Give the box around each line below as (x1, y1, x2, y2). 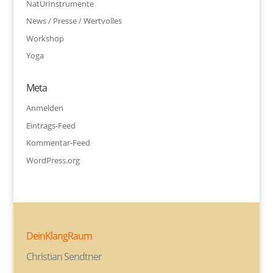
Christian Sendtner (26, 250, 102, 264)
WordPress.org (26, 154, 80, 166)
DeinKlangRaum (26, 229, 92, 243)
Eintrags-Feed (26, 119, 76, 131)
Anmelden (26, 102, 63, 114)
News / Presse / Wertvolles (26, 15, 122, 27)
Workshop (26, 32, 64, 44)
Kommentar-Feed (26, 137, 90, 149)
